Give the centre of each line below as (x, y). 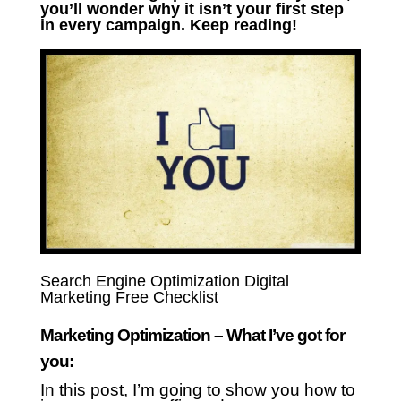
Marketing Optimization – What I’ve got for (192, 336)
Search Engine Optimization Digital (164, 282)
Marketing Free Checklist (129, 298)
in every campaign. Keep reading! (171, 25)
